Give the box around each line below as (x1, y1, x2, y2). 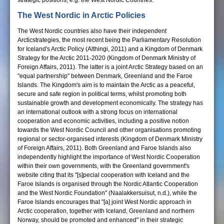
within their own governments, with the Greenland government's (17, 162, 189, 169)
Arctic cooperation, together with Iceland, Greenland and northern (17, 207, 194, 214)
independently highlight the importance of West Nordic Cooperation (17, 153, 200, 160)
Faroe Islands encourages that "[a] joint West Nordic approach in (17, 198, 191, 205)
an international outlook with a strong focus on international (17, 108, 177, 115)
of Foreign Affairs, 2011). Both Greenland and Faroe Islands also (17, 144, 191, 151)
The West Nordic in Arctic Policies (17, 11, 145, 19)
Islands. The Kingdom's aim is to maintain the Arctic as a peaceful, (17, 81, 195, 88)
